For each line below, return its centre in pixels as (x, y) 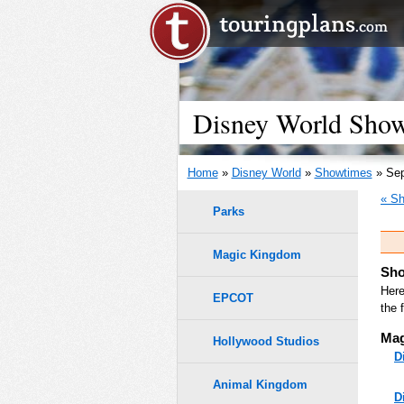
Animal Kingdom (260, 385)
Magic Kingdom (257, 254)
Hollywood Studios (266, 342)
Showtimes (343, 173)
